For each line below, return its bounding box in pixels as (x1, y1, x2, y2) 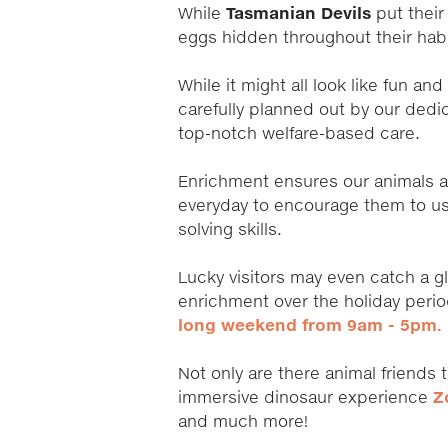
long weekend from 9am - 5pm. (178, 318, 446, 334)
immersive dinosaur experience (178, 390, 433, 406)
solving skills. (178, 222, 287, 238)
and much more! (178, 414, 308, 430)
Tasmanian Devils (226, 6, 371, 22)
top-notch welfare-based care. (178, 126, 425, 142)
